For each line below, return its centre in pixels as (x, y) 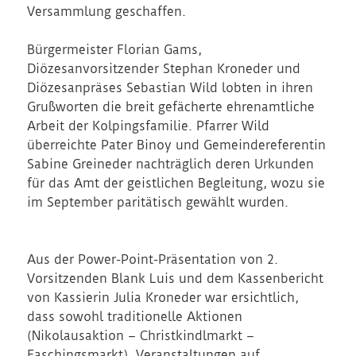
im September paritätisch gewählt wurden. (158, 203)
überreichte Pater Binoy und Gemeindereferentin (177, 145)
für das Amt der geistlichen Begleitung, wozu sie (176, 184)
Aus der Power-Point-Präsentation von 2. (153, 260)
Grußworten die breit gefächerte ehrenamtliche (171, 107)
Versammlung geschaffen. (107, 12)
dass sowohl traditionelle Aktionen (135, 317)
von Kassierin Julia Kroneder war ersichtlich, (163, 298)
